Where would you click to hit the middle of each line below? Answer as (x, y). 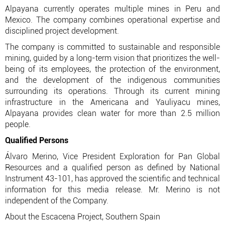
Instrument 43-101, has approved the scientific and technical (113, 179)
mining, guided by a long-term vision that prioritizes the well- (113, 58)
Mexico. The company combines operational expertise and (113, 20)
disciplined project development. (62, 31)
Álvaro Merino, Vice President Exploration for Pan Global (113, 156)
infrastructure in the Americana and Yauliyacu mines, (113, 102)
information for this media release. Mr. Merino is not (113, 190)
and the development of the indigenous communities (113, 80)
